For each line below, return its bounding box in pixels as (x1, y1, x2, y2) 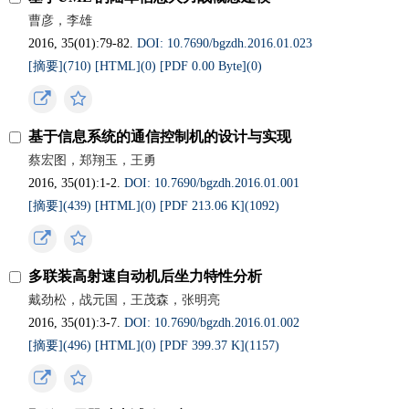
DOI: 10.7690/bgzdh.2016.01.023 (137, 37, 313, 50)
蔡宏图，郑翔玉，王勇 (28, 153, 157, 167)
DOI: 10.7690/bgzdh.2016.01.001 (124, 176, 300, 190)
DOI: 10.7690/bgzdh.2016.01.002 (124, 316, 300, 330)
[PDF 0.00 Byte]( (160, 59, 252, 73)
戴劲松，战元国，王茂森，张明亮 (28, 293, 221, 307)
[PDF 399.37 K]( (160, 339, 250, 352)
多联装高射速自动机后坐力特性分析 (28, 268, 263, 284)
